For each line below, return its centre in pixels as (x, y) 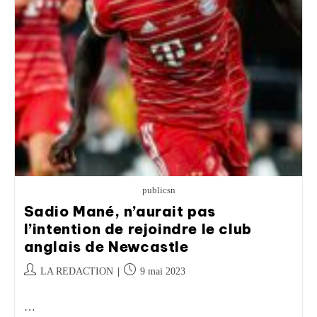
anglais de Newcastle (106, 246)
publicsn (158, 190)
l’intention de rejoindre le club (138, 229)
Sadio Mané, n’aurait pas (120, 211)
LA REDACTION (76, 271)
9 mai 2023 (162, 271)
